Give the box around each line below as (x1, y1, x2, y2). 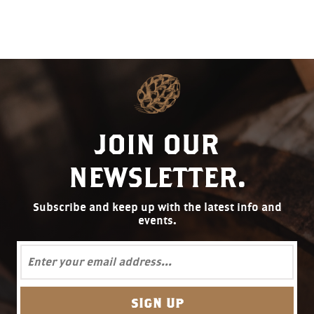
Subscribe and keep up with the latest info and (32, 200, 282, 214)
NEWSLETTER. (68, 160, 246, 193)
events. (137, 213, 177, 227)
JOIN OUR (95, 127, 219, 161)
